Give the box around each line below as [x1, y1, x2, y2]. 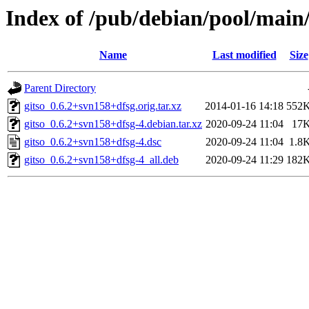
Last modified [212, 49, 277, 61]
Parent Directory [24, 82, 96, 94]
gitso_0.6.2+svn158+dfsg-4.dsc [24, 136, 161, 148]
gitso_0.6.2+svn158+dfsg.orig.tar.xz [24, 100, 181, 112]
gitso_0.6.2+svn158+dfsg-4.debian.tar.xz [24, 118, 202, 130]
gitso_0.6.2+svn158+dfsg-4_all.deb [24, 154, 179, 166]
